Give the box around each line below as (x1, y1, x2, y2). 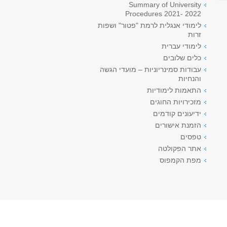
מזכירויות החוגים (150, 98, 201, 106)
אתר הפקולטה (158, 144, 201, 153)
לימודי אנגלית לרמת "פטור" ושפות (98, 21, 201, 29)
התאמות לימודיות (147, 86, 201, 94)
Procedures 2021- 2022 (125, 10, 201, 18)
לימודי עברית (162, 42, 201, 50)
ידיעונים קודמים (153, 109, 201, 118)
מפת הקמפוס (160, 156, 201, 164)
